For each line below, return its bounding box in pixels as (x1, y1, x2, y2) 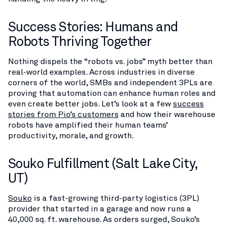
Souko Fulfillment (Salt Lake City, (8, 155, 198, 171)
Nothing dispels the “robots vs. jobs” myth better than (8, 56, 212, 66)
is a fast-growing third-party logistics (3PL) (32, 193, 199, 203)
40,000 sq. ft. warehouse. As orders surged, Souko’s (8, 214, 200, 224)
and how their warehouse (119, 109, 215, 119)
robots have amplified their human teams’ (8, 120, 167, 130)
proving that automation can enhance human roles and (8, 88, 215, 98)
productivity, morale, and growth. (8, 131, 134, 140)
